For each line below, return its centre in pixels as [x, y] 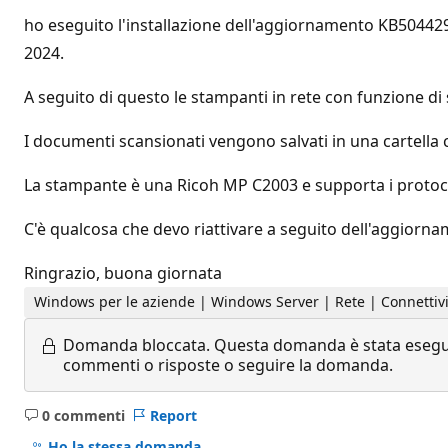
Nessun [99, 424]
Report [173, 415]
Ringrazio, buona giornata [123, 273]
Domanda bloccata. [136, 344]
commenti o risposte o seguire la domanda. [228, 364]
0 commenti [83, 415]
